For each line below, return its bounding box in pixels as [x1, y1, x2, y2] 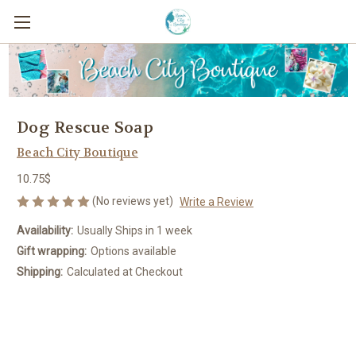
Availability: [17, 224, 73, 238]
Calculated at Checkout [66, 265, 183, 279]
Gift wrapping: [17, 245, 87, 258]
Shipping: [17, 265, 63, 279]
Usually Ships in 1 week [76, 224, 192, 238]
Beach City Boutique [17, 144, 138, 161]
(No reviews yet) [92, 194, 173, 207]
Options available [90, 245, 176, 258]
